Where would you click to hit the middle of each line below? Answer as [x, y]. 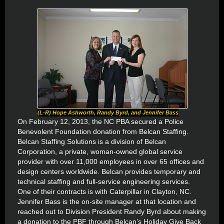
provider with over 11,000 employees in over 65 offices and [111, 161]
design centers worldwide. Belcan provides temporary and [109, 171]
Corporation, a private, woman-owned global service [100, 151]
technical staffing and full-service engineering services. [106, 181]
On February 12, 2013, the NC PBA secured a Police [100, 121]
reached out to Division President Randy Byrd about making [112, 211]
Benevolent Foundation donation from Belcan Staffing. [103, 131]
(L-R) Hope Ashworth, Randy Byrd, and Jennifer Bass [108, 112]
